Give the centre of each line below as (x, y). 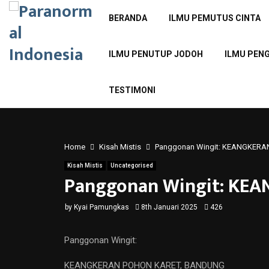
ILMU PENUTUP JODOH (156, 54)
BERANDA (128, 18)
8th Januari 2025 (169, 207)
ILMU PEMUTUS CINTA (214, 18)
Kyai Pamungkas (101, 207)
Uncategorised (132, 165)
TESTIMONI (132, 90)
